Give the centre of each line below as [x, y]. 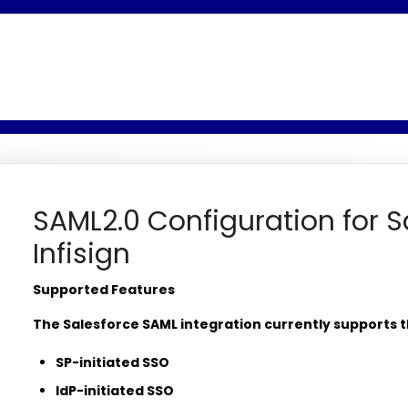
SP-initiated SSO [112, 362]
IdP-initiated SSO [114, 391]
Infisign [81, 254]
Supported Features [105, 290]
